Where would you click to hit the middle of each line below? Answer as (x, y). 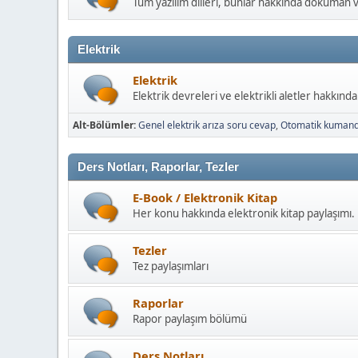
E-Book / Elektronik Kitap (205, 198)
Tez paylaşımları (171, 267)
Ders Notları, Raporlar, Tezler (158, 167)
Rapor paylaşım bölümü (190, 319)
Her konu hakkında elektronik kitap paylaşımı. (244, 214)
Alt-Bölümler (103, 125)
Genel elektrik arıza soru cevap (207, 125)
